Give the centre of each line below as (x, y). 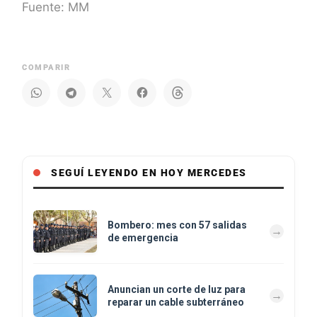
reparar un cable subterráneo (176, 302)
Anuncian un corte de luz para (177, 289)
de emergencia (143, 237)
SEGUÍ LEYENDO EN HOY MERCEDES (149, 172)
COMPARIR (46, 67)
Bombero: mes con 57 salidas (177, 225)
